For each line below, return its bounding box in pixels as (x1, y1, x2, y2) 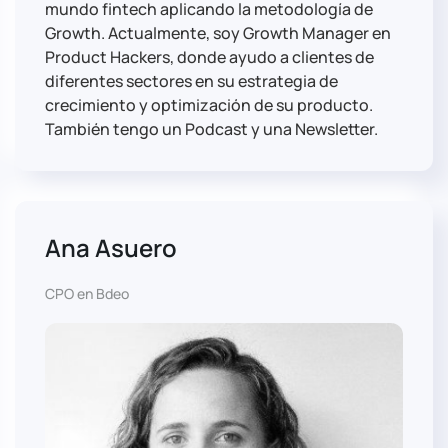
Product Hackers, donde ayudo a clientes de (45, 46, 374, 69)
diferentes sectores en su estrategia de (45, 70, 338, 93)
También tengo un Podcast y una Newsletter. (45, 118, 378, 141)
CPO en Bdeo (45, 284, 129, 304)
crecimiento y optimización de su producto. (45, 94, 373, 117)
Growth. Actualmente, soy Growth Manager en (45, 22, 391, 45)
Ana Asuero (45, 231, 177, 265)
